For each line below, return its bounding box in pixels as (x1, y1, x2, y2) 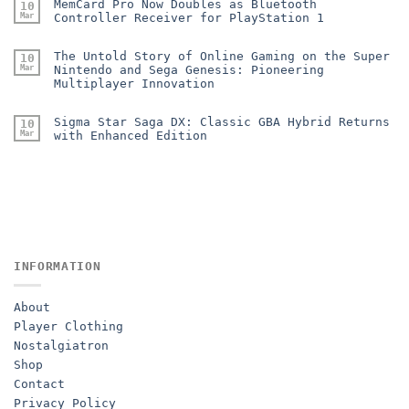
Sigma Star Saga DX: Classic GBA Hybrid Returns (54, 114, 390, 129)
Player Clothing (14, 319, 123, 333)
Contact (14, 376, 65, 391)
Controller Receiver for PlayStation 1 (54, 10, 324, 25)
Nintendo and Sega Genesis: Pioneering (54, 62, 324, 77)
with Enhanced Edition (54, 128, 207, 142)
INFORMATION (14, 259, 101, 274)
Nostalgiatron (14, 338, 109, 352)
